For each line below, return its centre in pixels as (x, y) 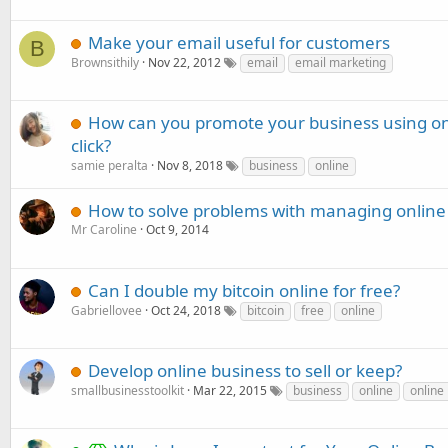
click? (91, 145)
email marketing (340, 62)
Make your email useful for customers (239, 42)
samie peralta (109, 165)
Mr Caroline (104, 229)
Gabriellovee (106, 310)
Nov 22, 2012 (184, 62)
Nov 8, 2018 (190, 165)
